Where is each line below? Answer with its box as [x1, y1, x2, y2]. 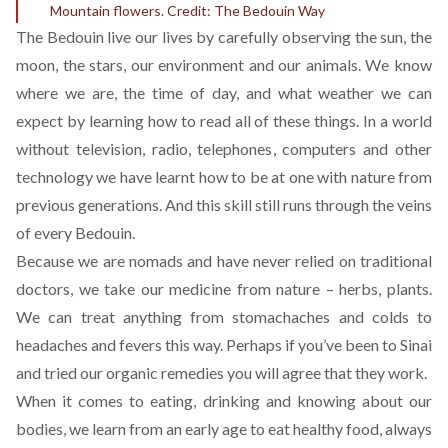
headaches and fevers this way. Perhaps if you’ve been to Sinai [16, 335, 432, 354]
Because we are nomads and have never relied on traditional [16, 251, 432, 270]
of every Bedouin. [16, 223, 135, 242]
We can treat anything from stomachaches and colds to [16, 307, 432, 326]
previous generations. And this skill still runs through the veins [16, 195, 432, 214]
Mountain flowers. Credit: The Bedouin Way [50, 2, 325, 19]
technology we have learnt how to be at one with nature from [16, 167, 432, 186]
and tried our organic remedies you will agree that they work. [16, 363, 427, 382]
